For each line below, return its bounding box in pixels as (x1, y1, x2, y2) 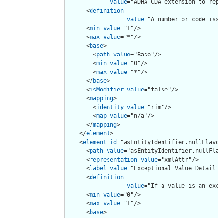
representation (90, 156, 137, 163)
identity (96, 103, 124, 110)
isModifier (90, 86, 124, 93)
